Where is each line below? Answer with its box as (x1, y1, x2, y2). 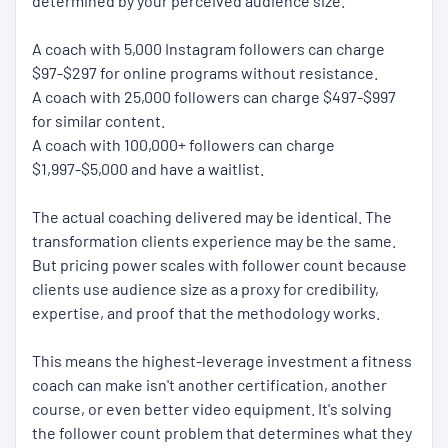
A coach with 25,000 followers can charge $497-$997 (32, 87, 396, 107)
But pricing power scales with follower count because (32, 255, 407, 275)
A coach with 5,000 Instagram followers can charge (32, 39, 385, 59)
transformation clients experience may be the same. (32, 231, 396, 251)
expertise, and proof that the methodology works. (32, 303, 380, 323)
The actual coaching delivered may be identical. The (32, 207, 392, 227)
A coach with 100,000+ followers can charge (32, 135, 335, 155)
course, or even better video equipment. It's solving (32, 399, 392, 419)
